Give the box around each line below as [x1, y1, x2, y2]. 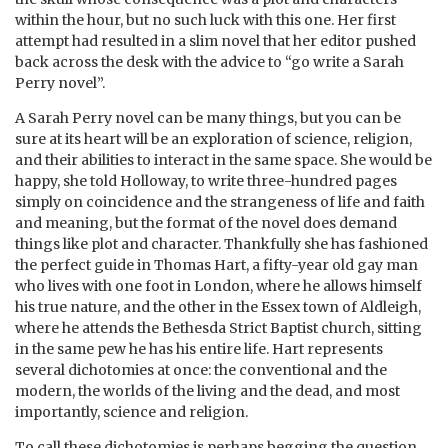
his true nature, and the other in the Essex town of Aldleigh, [15, 297, 421, 316]
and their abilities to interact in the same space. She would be [15, 150, 432, 169]
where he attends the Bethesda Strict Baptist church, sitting [15, 318, 422, 337]
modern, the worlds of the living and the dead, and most [15, 381, 400, 400]
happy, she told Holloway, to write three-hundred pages [15, 171, 397, 190]
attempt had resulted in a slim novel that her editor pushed [15, 31, 416, 50]
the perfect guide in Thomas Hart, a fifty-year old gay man [15, 255, 418, 274]
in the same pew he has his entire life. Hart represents [15, 339, 383, 358]
